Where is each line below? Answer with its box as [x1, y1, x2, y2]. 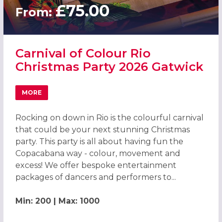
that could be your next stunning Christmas [15, 124, 190, 134]
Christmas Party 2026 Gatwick [15, 59, 203, 74]
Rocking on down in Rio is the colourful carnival [15, 112, 204, 122]
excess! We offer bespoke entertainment [15, 160, 176, 170]
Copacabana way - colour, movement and [15, 148, 180, 158]
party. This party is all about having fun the [15, 136, 183, 146]
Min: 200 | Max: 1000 [15, 196, 100, 206]
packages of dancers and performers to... [15, 172, 176, 182]
